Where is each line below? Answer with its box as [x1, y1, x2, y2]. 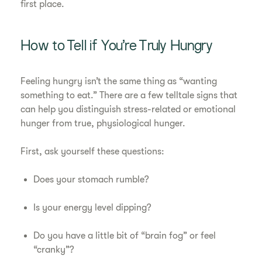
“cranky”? [33, 244, 75, 255]
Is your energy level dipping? [33, 202, 154, 213]
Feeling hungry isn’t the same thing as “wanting [20, 76, 218, 87]
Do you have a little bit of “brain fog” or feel [33, 230, 216, 241]
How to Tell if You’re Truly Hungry [20, 40, 213, 54]
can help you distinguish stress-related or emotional [20, 104, 236, 115]
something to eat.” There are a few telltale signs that [20, 90, 238, 101]
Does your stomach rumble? [33, 174, 150, 185]
